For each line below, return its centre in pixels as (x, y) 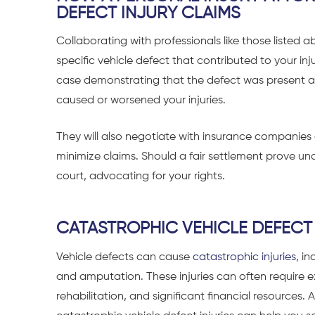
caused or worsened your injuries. (142, 101)
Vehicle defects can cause (124, 257)
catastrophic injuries (244, 257)
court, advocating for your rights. (142, 177)
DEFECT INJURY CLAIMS (148, 13)
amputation (110, 277)
